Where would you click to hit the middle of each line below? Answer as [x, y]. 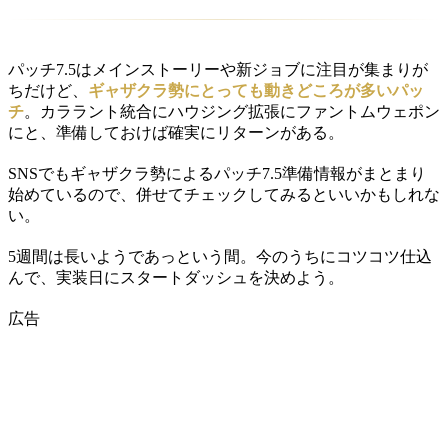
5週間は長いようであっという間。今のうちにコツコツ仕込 [220, 256]
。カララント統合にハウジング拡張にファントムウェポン [232, 111]
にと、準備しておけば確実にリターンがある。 [176, 132]
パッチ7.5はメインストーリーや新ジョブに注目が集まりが [218, 69]
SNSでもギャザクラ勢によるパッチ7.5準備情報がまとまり [217, 173]
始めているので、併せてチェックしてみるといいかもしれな [224, 194]
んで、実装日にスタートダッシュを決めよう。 [176, 277]
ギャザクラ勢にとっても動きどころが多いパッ [256, 90]
